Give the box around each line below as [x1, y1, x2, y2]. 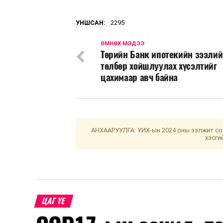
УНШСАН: [76, 18, 106, 26]
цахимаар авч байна [101, 70, 178, 84]
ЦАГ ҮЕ [41, 195, 67, 206]
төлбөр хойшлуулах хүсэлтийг [101, 59, 217, 72]
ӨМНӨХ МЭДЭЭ [101, 40, 144, 47]
